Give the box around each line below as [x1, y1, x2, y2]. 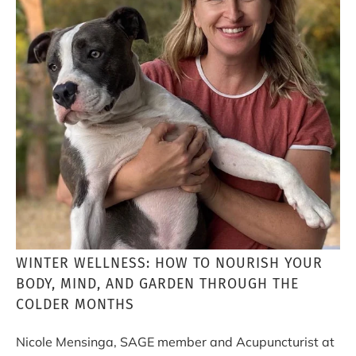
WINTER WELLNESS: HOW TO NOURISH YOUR [16, 254, 323, 272]
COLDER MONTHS [16, 296, 134, 313]
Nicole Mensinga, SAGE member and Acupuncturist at [16, 333, 335, 350]
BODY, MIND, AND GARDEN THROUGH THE [16, 275, 299, 292]
